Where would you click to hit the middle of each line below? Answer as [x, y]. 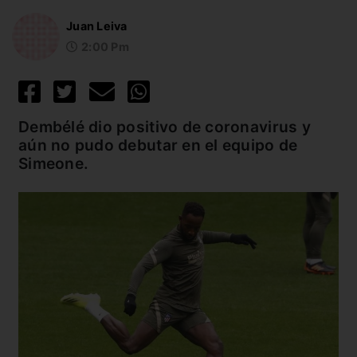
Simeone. [54, 163]
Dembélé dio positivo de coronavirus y [165, 126]
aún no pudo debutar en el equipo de [158, 145]
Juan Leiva [97, 26]
